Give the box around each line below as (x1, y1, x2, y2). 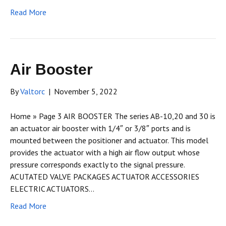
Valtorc (20, 86, 45, 97)
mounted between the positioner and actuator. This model (10, 135, 208, 146)
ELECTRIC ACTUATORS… (10, 184, 94, 194)
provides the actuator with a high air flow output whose (10, 147, 200, 158)
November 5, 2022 (54, 86, 118, 97)
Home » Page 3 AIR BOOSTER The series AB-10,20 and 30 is (10, 111, 215, 122)
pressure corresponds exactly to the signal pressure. (10, 159, 185, 170)
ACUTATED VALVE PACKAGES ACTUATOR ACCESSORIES (10, 172, 199, 182)
